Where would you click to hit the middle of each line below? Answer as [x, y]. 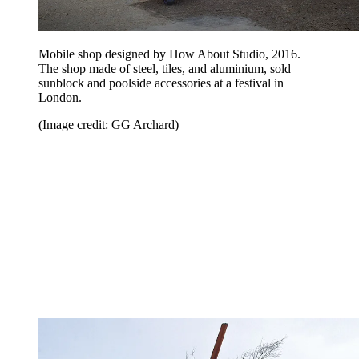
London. [60, 98]
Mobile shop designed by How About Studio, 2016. [169, 54]
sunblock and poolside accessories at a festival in [161, 83]
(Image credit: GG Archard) [109, 125]
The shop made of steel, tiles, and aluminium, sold [165, 69]
